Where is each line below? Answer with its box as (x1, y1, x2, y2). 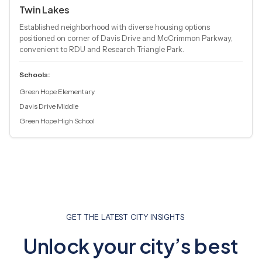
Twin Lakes (19, 4, 70, 16)
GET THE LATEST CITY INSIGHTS (65, 213, 185, 222)
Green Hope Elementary (19, 87, 95, 96)
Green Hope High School (19, 116, 95, 126)
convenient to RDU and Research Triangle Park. (19, 44, 184, 54)
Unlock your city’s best (23, 233, 239, 259)
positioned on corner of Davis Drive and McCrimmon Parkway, (19, 33, 233, 43)
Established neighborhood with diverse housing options (19, 22, 210, 32)
